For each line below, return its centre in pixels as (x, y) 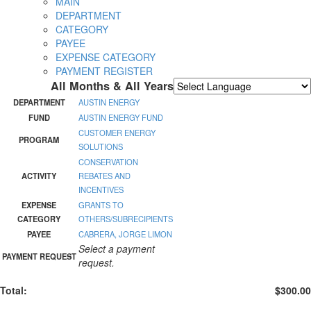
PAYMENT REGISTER (104, 71)
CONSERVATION (108, 162)
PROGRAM (39, 140)
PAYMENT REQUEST (39, 257)
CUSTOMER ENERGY (117, 133)
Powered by (201, 102)
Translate (275, 102)
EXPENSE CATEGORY (106, 57)
